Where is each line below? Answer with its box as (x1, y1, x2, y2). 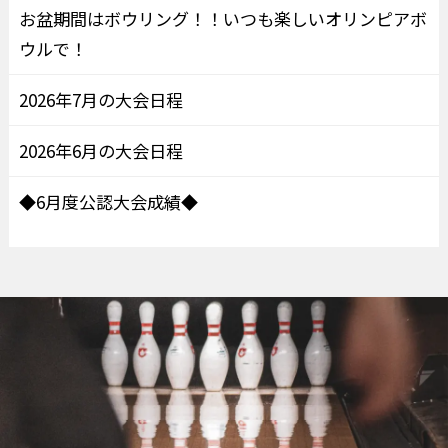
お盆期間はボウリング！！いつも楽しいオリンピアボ (18, 5, 427, 31)
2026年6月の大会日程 (18, 137, 183, 163)
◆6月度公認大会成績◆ (18, 188, 198, 214)
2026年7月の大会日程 (18, 86, 183, 112)
